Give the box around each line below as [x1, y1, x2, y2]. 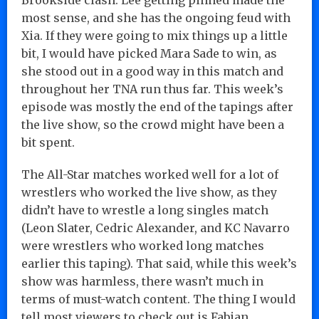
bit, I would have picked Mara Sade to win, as [21, 46, 277, 61]
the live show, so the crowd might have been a [21, 117, 284, 132]
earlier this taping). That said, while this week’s [21, 256, 297, 271]
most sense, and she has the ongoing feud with [21, 10, 291, 25]
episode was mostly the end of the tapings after [21, 99, 293, 114]
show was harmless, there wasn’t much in [21, 273, 263, 288]
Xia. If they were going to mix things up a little [21, 28, 288, 43]
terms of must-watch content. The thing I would [21, 291, 296, 306]
